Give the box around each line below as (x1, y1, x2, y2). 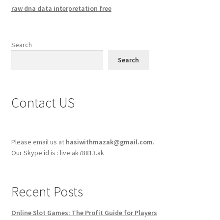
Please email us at (11, 137, 66, 147)
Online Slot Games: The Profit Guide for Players (11, 208, 157, 218)
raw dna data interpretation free (11, 4, 111, 13)
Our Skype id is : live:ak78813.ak (11, 148, 106, 158)
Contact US (11, 94, 75, 112)
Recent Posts (11, 183, 83, 201)
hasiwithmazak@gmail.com (65, 137, 153, 147)
